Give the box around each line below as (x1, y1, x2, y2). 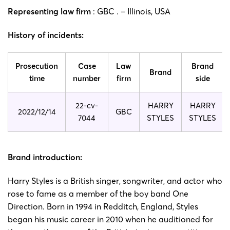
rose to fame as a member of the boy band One (8, 188, 188, 199)
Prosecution (15, 61, 58, 71)
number (73, 73, 101, 83)
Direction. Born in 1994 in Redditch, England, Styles (8, 201, 198, 212)
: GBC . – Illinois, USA (91, 6, 170, 17)
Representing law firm (8, 6, 91, 17)
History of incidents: (8, 30, 84, 41)
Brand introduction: (8, 151, 82, 162)
